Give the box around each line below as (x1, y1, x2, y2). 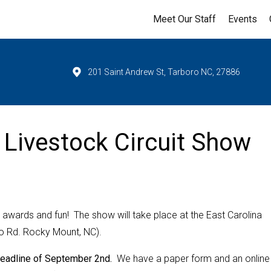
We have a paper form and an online (112, 253, 270, 264)
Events (228, 13, 257, 25)
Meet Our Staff (153, 13, 216, 25)
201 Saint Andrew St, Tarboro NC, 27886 (87, 67, 240, 77)
